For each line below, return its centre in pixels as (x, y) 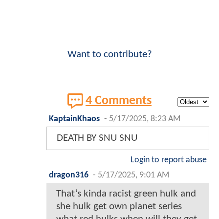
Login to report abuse (169, 160)
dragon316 (69, 175)
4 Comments (119, 101)
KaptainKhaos (74, 119)
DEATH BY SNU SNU (97, 138)
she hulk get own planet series (119, 206)
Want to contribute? (109, 54)
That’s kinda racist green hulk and (126, 194)
